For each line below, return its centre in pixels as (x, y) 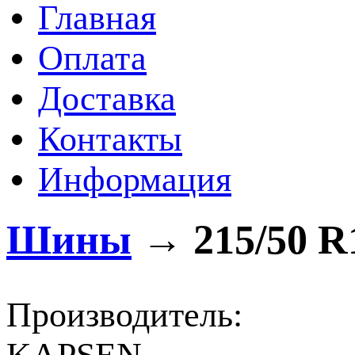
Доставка (107, 99)
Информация (135, 179)
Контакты (110, 139)
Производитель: (124, 315)
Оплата (92, 58)
